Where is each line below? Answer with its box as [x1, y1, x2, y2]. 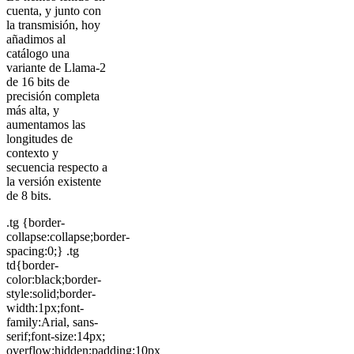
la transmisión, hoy [6, 18, 100, 32]
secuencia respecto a [6, 160, 107, 175]
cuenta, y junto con [6, 4, 101, 18]
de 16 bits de [6, 75, 70, 89]
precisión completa [6, 89, 100, 104]
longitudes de [6, 132, 73, 146]
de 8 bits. [6, 189, 51, 203]
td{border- [6, 258, 58, 273]
